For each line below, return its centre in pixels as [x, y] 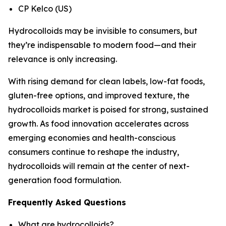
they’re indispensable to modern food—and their [102, 45]
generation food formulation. [65, 180]
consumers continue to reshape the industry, [94, 152]
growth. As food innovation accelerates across [98, 123]
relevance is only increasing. [63, 59]
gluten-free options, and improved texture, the [99, 95]
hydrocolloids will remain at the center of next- [99, 166]
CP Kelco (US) [45, 8]
